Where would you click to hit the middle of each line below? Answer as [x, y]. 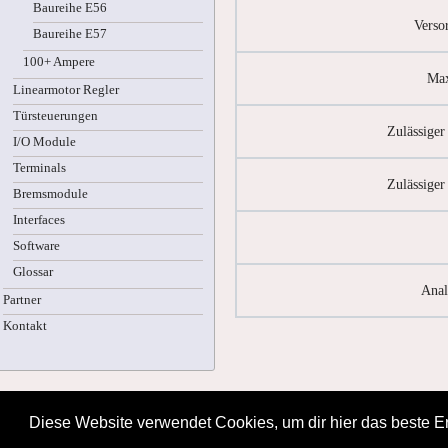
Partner [22, 300]
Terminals [39, 168]
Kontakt [25, 326]
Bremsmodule [50, 194]
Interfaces [39, 220]
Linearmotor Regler [66, 90]
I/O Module [44, 142]
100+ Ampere [59, 62]
